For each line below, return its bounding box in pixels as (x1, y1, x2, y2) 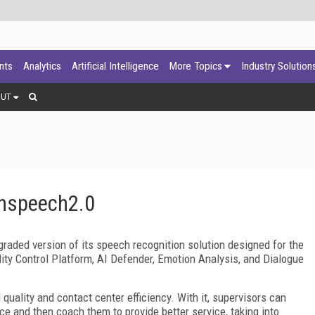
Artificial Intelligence (72, 60, 159, 72)
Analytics (23, 60, 61, 72)
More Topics (169, 60, 222, 72)
